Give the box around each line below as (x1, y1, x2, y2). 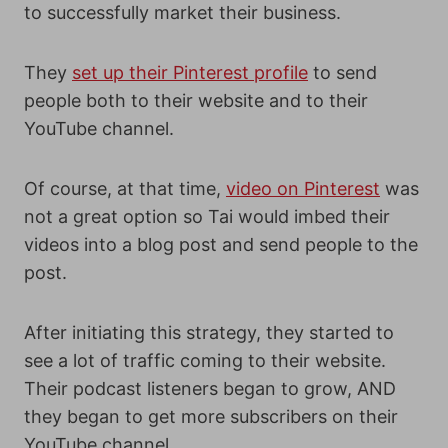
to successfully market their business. (24, 2, 341, 23)
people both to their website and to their (24, 90, 368, 111)
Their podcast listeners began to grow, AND (24, 378, 396, 399)
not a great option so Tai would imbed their (24, 206, 390, 227)
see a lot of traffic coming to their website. (24, 350, 386, 371)
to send (308, 62, 377, 83)
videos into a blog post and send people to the (24, 234, 418, 255)
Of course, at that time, (24, 178, 226, 199)
